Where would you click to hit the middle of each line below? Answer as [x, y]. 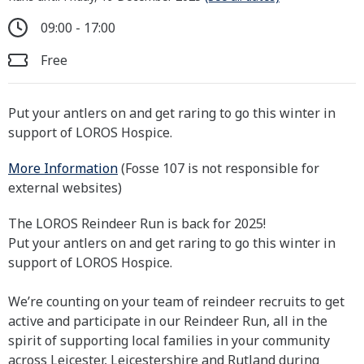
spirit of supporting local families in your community [169, 340]
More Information [63, 168]
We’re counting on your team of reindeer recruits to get [176, 301]
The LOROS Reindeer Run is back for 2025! [137, 223]
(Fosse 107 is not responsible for [219, 168]
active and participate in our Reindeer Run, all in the [168, 321]
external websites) [65, 188]
